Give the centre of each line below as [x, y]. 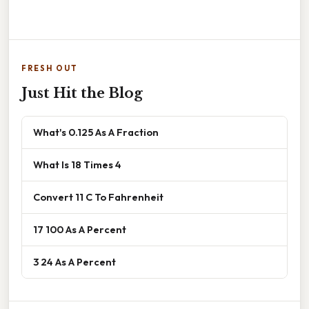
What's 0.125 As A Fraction [96, 132]
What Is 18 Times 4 [77, 164]
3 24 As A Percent [74, 261]
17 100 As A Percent [80, 229]
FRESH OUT [50, 68]
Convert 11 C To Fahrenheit [98, 197]
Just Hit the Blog [82, 93]
